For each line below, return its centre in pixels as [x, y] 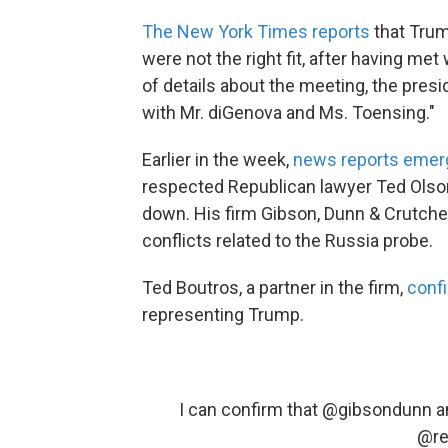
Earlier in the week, [217, 159]
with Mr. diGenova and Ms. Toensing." [288, 112]
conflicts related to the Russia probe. [287, 240]
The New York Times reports [256, 31]
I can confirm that [250, 409]
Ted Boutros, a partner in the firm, [274, 287]
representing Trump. [223, 314]
